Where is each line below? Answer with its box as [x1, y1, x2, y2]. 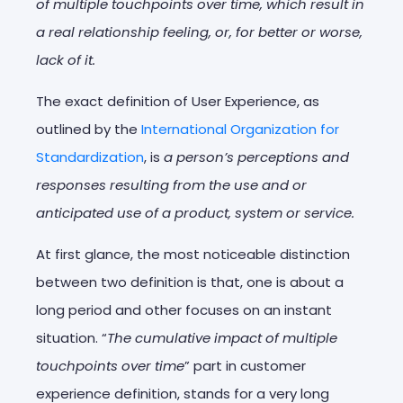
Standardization [36, 147, 144, 166]
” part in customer [184, 355, 306, 375]
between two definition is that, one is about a [36, 272, 344, 291]
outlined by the [36, 119, 141, 139]
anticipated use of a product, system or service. [36, 202, 354, 222]
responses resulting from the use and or [36, 175, 307, 194]
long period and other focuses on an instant [36, 300, 332, 319]
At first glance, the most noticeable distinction [36, 244, 350, 264]
